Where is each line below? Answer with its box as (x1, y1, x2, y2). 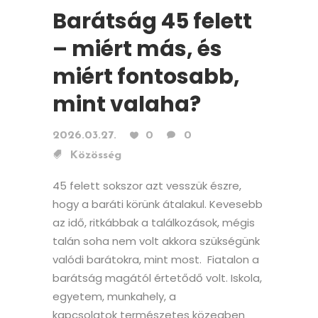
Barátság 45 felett (53, 6, 252, 37)
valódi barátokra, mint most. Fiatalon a (53, 252, 259, 268)
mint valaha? (53, 89, 205, 120)
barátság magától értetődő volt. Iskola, (53, 270, 262, 286)
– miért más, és (53, 34, 222, 65)
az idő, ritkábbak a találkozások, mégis (53, 215, 255, 231)
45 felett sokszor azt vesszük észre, (53, 178, 241, 194)
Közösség (70, 150, 121, 162)
